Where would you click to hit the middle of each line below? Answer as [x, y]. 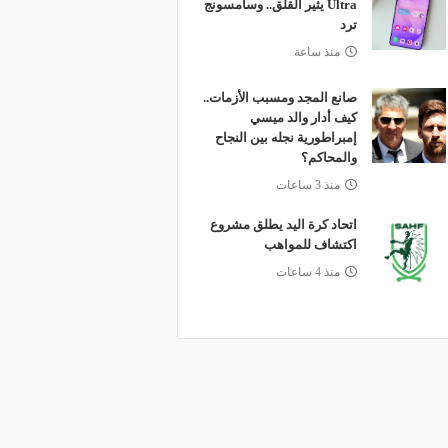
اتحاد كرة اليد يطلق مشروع [283, 224]
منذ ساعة [316, 52]
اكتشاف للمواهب [310, 244]
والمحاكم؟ [328, 157]
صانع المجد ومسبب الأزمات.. [279, 97]
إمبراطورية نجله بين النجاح [285, 137]
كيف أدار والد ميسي [303, 117]
